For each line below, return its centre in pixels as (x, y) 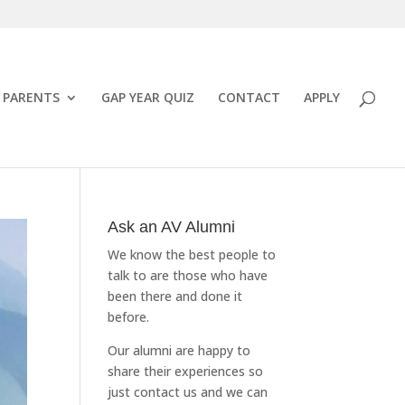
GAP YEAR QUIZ (148, 97)
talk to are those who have (188, 275)
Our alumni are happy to (179, 350)
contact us (166, 392)
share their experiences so (186, 371)
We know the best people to (192, 254)
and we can (233, 392)
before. (129, 317)
